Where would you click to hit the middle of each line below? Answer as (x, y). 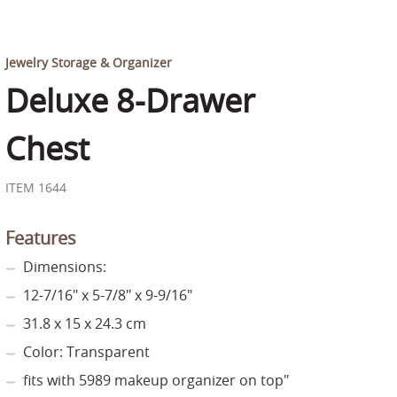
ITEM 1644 (36, 187)
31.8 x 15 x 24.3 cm (85, 323)
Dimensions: (65, 267)
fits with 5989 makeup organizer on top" (156, 380)
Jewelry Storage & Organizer (89, 62)
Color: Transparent (86, 352)
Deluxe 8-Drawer (130, 100)
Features (41, 238)
